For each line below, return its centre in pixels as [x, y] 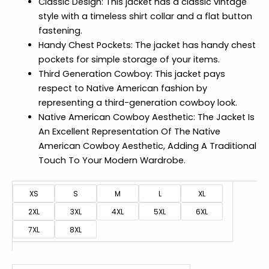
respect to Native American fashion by [122, 89]
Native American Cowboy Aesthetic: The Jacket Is [146, 117]
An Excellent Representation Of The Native [129, 132]
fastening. [60, 31]
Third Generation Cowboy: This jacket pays [131, 74]
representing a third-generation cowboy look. [138, 103]
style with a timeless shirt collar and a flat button [145, 17]
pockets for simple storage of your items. [129, 60]
